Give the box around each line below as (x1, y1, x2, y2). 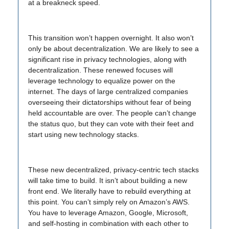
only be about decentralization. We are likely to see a (28, 44, 199, 53)
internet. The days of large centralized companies (28, 87, 188, 96)
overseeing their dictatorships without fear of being (28, 98, 191, 106)
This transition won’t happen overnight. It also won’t (28, 34, 194, 42)
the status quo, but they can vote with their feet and (28, 120, 194, 128)
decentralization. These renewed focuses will (28, 66, 173, 74)
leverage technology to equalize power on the (28, 77, 175, 85)
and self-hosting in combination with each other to (28, 219, 189, 227)
